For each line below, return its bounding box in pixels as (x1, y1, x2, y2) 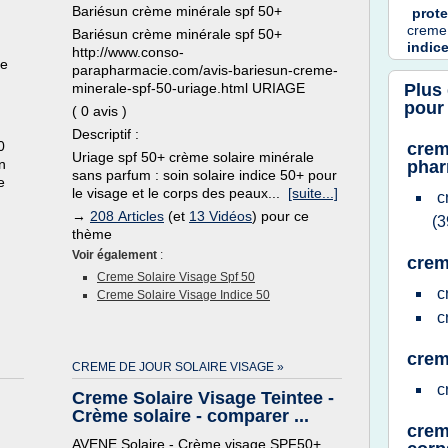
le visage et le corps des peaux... (72, 185, 288, 201)
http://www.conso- (72, 44, 184, 60)
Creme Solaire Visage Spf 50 (97, 270, 255, 284)
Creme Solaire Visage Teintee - (72, 388, 334, 408)
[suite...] (288, 185, 338, 201)
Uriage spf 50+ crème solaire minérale (72, 149, 314, 165)
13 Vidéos (189, 208, 252, 224)
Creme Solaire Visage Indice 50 (97, 288, 270, 302)
